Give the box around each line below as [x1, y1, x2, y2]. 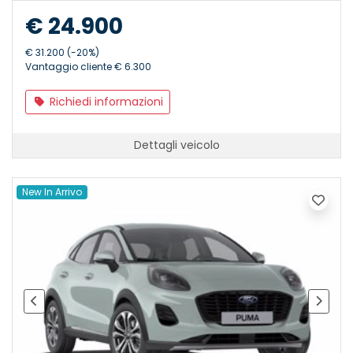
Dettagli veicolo [133, 136, 220, 153]
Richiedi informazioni [46, 93, 163, 110]
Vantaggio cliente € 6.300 [25, 59, 151, 73]
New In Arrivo [22, 184, 83, 199]
